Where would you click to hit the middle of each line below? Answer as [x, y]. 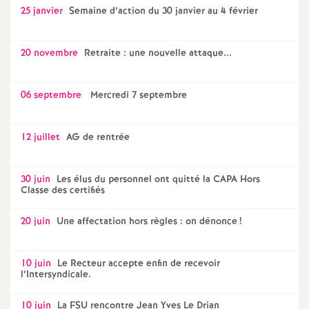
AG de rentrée [98, 137]
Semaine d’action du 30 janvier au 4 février [163, 11]
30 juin [36, 179]
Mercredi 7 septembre [137, 95]
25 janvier [42, 11]
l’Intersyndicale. [56, 275]
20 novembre [49, 53]
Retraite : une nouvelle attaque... [158, 53]
